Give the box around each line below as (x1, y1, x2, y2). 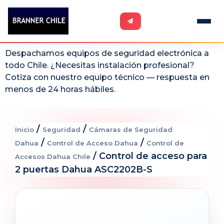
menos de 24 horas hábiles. (5, 84, 115, 94)
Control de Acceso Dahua (47, 139, 138, 147)
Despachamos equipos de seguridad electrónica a (5, 48, 209, 58)
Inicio (15, 125, 34, 134)
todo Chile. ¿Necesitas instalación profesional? (5, 60, 194, 70)
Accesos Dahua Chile (15, 152, 90, 161)
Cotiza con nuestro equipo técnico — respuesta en (5, 72, 209, 82)
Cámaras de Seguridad (89, 125, 172, 134)
